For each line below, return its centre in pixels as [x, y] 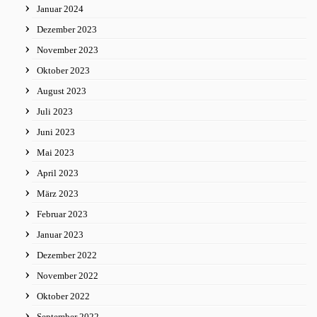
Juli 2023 [55, 111]
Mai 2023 [56, 152]
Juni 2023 [56, 132]
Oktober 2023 [63, 70]
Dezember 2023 [67, 29]
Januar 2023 [60, 235]
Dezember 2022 [67, 255]
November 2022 [68, 276]
